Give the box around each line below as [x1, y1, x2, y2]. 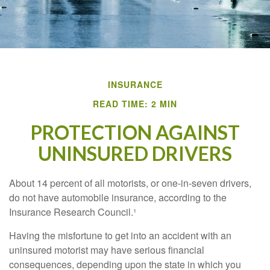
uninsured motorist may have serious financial [9, 243, 204, 257]
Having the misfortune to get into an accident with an [9, 228, 231, 242]
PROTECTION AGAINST [30, 121, 240, 144]
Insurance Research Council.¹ [9, 205, 136, 219]
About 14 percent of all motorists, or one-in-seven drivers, [9, 176, 251, 190]
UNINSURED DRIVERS [38, 142, 232, 165]
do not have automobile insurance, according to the [9, 190, 227, 204]
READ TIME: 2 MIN [93, 98, 177, 110]
